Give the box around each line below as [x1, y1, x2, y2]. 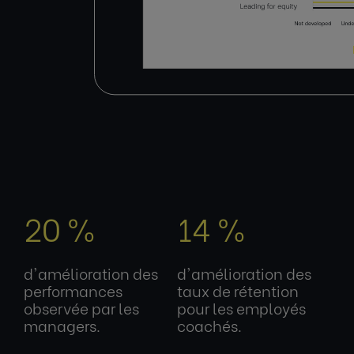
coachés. [177, 314, 242, 336]
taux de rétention [177, 279, 299, 301]
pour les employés [177, 296, 306, 318]
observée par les [24, 296, 139, 318]
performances [24, 279, 122, 301]
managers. [24, 314, 100, 336]
